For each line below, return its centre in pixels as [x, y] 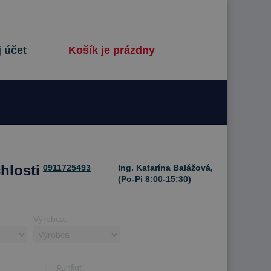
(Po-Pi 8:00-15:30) [153, 179]
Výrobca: [50, 219]
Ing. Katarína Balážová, [164, 168]
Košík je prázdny [112, 50]
